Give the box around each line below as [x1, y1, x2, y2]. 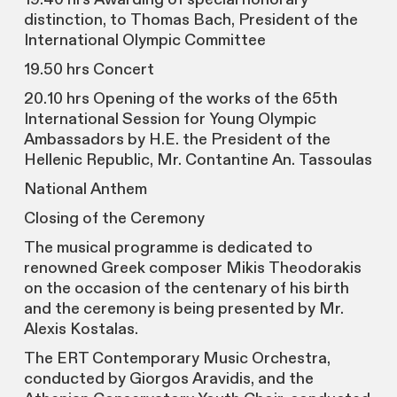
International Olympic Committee [23, 30, 266, 51]
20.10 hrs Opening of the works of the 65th [23, 89, 338, 110]
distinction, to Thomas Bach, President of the [23, 10, 358, 31]
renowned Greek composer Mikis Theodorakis [23, 258, 362, 279]
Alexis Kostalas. [23, 319, 138, 340]
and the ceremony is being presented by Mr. [23, 299, 344, 320]
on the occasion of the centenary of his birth [23, 278, 349, 300]
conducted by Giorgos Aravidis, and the [23, 369, 314, 390]
